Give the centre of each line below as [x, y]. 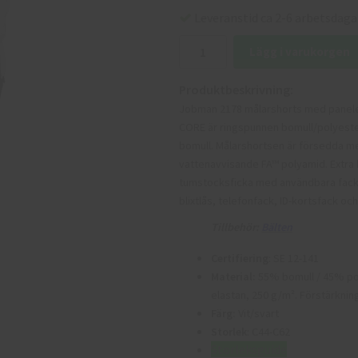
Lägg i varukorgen [300, 51]
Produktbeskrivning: [236, 89]
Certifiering [240, 258]
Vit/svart [257, 313]
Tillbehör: [235, 227]
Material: [235, 276]
